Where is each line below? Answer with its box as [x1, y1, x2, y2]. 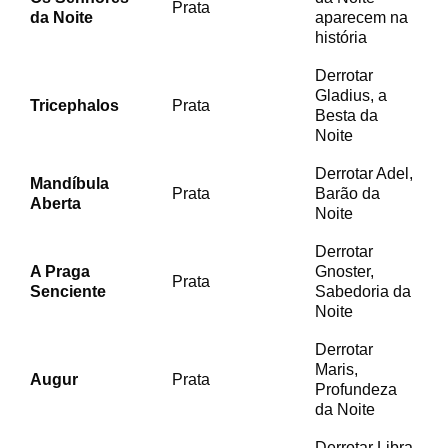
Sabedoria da [315, 282, 411, 300]
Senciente [30, 282, 106, 300]
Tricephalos [30, 96, 119, 114]
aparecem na [315, 8, 408, 26]
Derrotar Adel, [315, 164, 413, 182]
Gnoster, [315, 262, 374, 280]
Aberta [30, 194, 81, 212]
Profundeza [315, 380, 397, 398]
